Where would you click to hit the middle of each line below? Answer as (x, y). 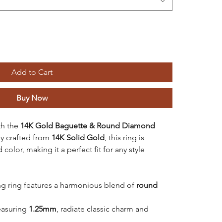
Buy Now (32, 98)
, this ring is (124, 137)
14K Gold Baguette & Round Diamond (87, 125)
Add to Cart (32, 72)
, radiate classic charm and (102, 209)
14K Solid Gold (78, 137)
